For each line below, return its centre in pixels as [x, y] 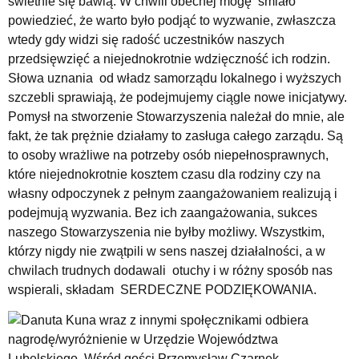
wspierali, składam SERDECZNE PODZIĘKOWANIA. [162, 289]
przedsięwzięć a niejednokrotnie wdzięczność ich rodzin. [171, 58]
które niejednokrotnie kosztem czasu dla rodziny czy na [164, 174]
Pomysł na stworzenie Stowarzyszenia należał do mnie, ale [176, 116]
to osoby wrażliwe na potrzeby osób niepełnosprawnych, [168, 155]
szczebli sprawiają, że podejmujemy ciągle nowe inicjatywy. [177, 97]
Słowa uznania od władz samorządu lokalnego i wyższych [175, 78]
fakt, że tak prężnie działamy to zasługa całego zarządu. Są [175, 135]
